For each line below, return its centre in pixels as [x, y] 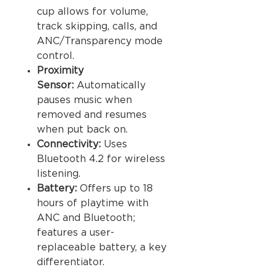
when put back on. [82, 130]
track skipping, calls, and [97, 27]
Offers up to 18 [115, 189]
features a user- [76, 233]
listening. [59, 174]
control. [56, 56]
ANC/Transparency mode [100, 41]
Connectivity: [69, 145]
